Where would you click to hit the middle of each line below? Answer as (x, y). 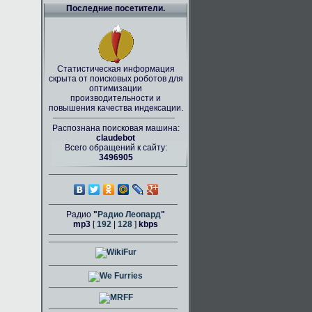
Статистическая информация (116, 69)
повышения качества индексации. (116, 108)
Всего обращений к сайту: (116, 148)
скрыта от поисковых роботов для (116, 79)
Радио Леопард (129, 214)
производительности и (116, 98)
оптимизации (116, 88)
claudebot (116, 138)
